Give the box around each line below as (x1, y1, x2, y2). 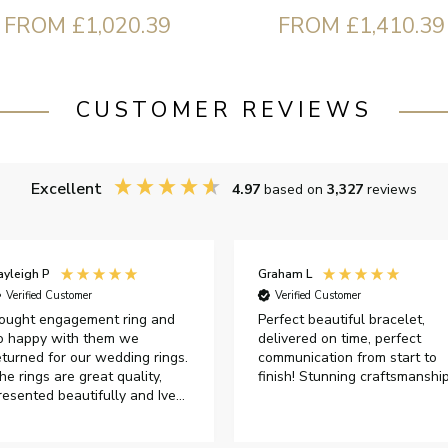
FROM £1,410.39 (277, 10, 445, 41)
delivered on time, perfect (257, 328, 421, 348)
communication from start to (257, 347, 437, 367)
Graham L (257, 266, 312, 283)
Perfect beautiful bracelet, (257, 309, 425, 329)
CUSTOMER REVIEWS (75, 94, 373, 125)
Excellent (30, 178, 102, 201)
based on (263, 180, 327, 200)
